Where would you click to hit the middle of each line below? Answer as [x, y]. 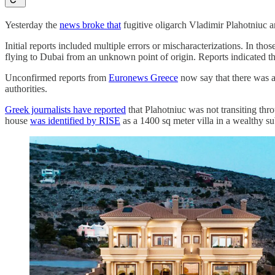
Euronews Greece [143, 78]
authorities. [26, 89]
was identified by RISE [75, 121]
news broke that [90, 25]
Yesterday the [32, 25]
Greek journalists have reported [65, 110]
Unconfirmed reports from [57, 78]
